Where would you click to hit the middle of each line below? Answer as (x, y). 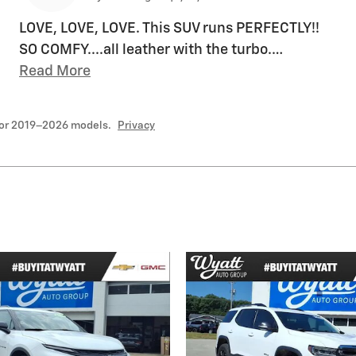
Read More (60, 71)
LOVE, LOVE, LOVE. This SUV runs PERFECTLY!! (169, 28)
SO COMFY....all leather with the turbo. (145, 50)
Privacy (136, 125)
